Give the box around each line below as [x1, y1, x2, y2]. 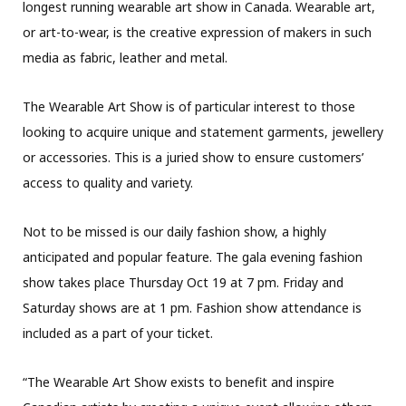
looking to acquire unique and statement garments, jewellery [23, 122, 383, 140]
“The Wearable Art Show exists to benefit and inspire [23, 372, 334, 391]
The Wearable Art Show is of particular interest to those [23, 97, 355, 115]
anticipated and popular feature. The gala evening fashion [23, 247, 362, 266]
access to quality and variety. [23, 173, 193, 191]
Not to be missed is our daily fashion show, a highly [23, 222, 326, 240]
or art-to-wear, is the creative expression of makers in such [23, 23, 372, 41]
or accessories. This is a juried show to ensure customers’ [23, 148, 363, 166]
